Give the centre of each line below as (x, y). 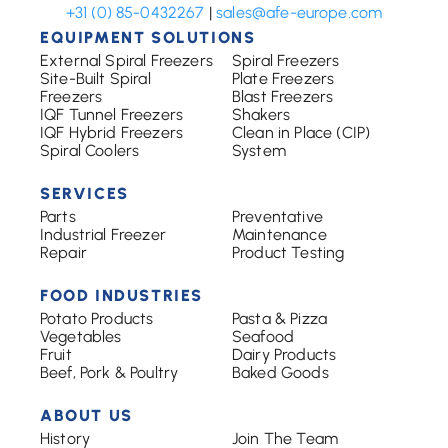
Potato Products (97, 318)
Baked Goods (280, 372)
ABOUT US (86, 415)
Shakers (261, 114)
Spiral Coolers (90, 150)
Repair (63, 252)
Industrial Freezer (103, 234)
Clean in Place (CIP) (301, 132)
